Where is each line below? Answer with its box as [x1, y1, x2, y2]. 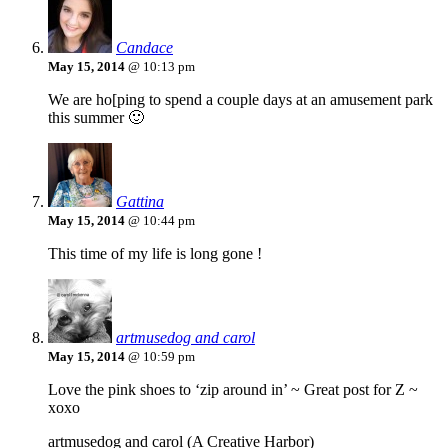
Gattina [116, 193, 164, 211]
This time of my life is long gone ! [48, 245, 262, 263]
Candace [116, 39, 173, 57]
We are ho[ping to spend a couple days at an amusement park [48, 91, 433, 109]
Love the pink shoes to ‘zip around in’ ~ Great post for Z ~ [48, 381, 418, 399]
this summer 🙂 [48, 109, 144, 127]
